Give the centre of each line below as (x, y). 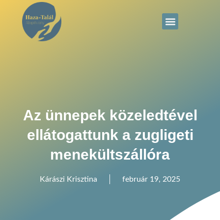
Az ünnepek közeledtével (110, 115)
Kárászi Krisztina (69, 179)
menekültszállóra (110, 154)
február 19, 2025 (151, 179)
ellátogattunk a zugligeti (110, 135)
